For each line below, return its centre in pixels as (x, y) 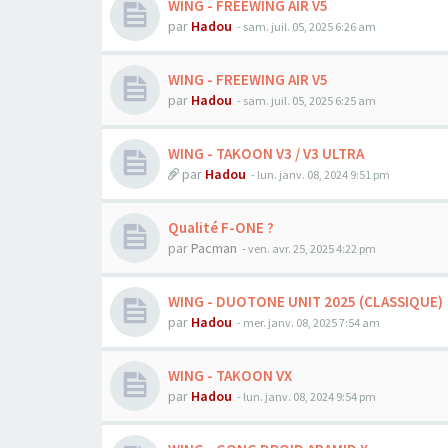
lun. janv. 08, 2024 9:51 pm (323, 174)
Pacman (214, 248)
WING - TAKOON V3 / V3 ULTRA (266, 153)
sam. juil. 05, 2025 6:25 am (309, 100)
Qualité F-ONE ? (221, 227)
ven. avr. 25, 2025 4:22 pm (312, 248)
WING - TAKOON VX (230, 375)
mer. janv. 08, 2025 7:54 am (311, 322)
